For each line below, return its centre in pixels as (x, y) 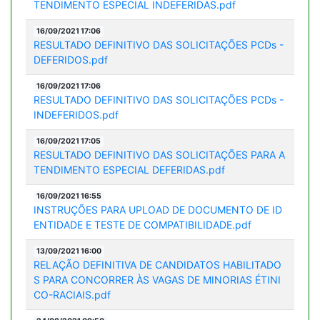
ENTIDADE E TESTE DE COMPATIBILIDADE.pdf (142, 224)
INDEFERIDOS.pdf (76, 114)
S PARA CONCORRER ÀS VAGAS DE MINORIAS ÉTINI (157, 279)
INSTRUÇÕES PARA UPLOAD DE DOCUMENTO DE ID (157, 209)
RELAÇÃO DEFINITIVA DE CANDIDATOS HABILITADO (157, 264)
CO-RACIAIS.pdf (72, 294)
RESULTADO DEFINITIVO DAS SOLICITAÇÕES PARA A (159, 154)
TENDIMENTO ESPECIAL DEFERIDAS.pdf (129, 169)
